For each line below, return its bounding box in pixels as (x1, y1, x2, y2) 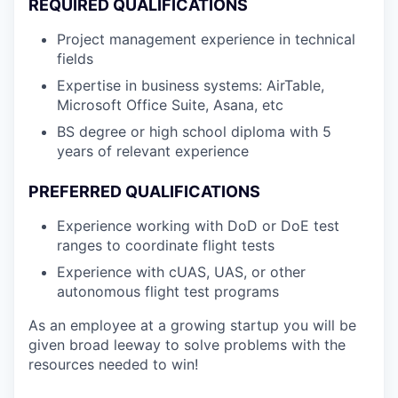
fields (57, 49, 93, 68)
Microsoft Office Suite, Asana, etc (57, 95, 283, 114)
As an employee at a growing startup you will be (28, 315, 356, 334)
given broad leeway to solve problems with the (28, 335, 346, 354)
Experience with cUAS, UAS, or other (57, 262, 306, 281)
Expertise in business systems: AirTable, (57, 76, 324, 94)
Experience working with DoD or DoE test (57, 216, 339, 235)
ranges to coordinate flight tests (57, 235, 275, 254)
